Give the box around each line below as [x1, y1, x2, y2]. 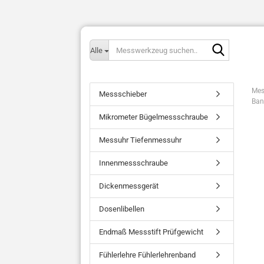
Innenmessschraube [99, 159, 168, 167]
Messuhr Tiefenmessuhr [99, 136, 181, 144]
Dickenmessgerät [99, 181, 159, 190]
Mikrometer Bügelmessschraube [99, 113, 208, 121]
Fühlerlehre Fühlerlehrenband [99, 250, 196, 259]
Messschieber [99, 90, 147, 98]
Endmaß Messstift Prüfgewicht [99, 227, 203, 236]
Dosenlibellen [99, 204, 144, 213]
